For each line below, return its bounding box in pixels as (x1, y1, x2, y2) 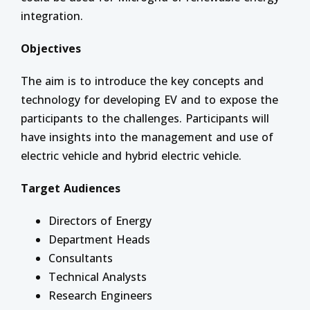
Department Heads (48, 232, 150, 247)
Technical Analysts (48, 269, 147, 284)
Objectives (21, 41, 81, 56)
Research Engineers (48, 288, 152, 303)
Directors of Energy (48, 213, 152, 228)
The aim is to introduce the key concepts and (21, 73, 264, 89)
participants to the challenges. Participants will (21, 111, 269, 126)
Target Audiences (21, 181, 120, 196)
